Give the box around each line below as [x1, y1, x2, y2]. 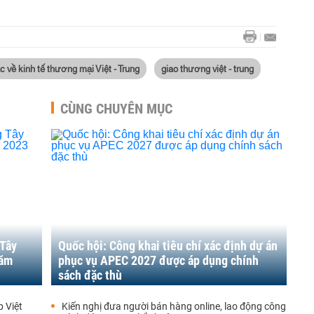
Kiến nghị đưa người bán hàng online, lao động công [62, 301, 286, 312]
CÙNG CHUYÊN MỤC [60, 100, 172, 117]
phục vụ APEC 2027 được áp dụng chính [58, 253, 259, 268]
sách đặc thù [58, 268, 122, 282]
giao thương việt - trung [161, 62, 254, 74]
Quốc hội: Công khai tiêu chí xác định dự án [58, 238, 278, 253]
